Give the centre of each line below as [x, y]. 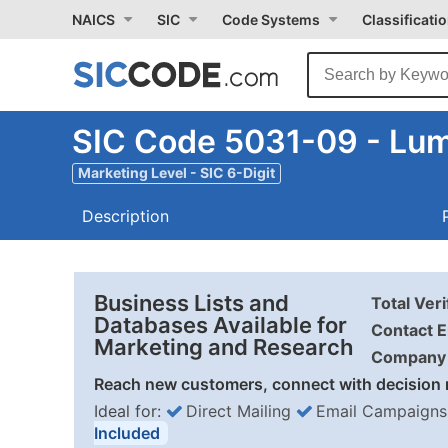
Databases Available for [220, 325]
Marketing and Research [223, 347]
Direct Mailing [238, 411]
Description [125, 216]
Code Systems [271, 19]
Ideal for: [130, 411]
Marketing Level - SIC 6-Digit [176, 172]
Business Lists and [191, 303]
